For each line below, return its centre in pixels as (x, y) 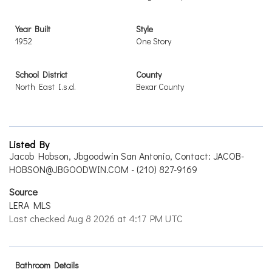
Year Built (33, 29)
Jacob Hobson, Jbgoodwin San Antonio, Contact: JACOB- (127, 156)
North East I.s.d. (46, 87)
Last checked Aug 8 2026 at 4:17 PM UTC (96, 218)
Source (23, 192)
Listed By (29, 144)
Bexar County (160, 87)
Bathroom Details (47, 265)
